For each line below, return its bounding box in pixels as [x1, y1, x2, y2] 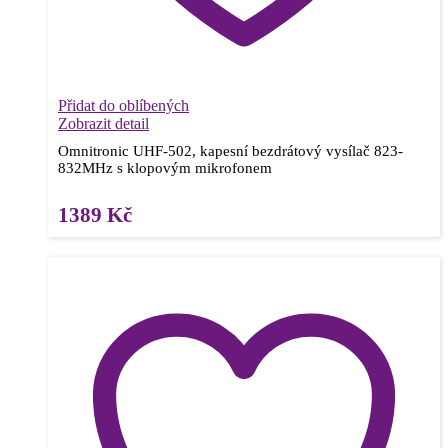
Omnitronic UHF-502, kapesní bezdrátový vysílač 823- [58, 143, 403, 160]
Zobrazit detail [58, 115, 149, 133]
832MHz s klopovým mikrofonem [58, 160, 272, 177]
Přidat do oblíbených [58, 97, 189, 115]
